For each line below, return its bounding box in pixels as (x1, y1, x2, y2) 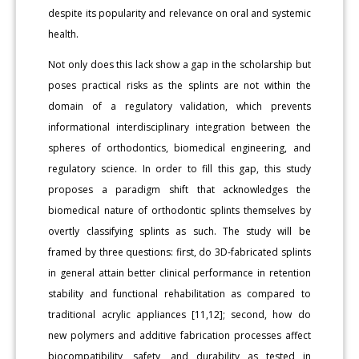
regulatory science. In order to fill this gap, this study (48, 161, 311, 175)
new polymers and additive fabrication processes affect (48, 328, 311, 342)
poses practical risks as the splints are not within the (48, 78, 311, 92)
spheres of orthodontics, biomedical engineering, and (48, 140, 311, 155)
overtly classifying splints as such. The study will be (48, 224, 311, 238)
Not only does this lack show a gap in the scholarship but (48, 57, 311, 71)
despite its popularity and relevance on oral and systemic (48, 6, 311, 20)
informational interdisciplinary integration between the (48, 119, 311, 134)
